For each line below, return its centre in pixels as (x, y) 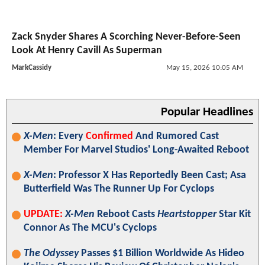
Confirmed (109, 137)
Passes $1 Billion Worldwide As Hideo (161, 254)
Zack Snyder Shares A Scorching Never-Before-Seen (126, 37)
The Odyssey (51, 254)
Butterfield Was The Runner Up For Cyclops (119, 189)
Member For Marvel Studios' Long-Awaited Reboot (136, 150)
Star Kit (234, 215)
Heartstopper (187, 215)
